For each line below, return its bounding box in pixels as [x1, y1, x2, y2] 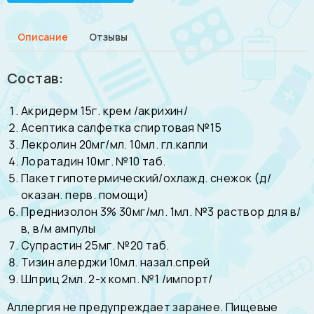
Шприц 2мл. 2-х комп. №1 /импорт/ [21, 271, 213, 287]
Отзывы [89, 30, 128, 44]
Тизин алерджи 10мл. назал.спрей [21, 254, 210, 271]
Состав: [7, 69, 64, 88]
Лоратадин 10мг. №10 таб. [21, 153, 166, 170]
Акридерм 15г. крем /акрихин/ [21, 103, 189, 119]
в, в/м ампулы [21, 221, 96, 237]
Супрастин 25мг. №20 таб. [21, 238, 170, 254]
